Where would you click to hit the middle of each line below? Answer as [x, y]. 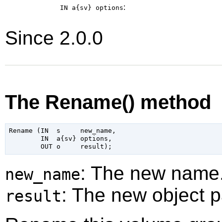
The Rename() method [108, 102]
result [33, 196]
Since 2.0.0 [54, 38]
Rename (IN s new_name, [62, 131]
